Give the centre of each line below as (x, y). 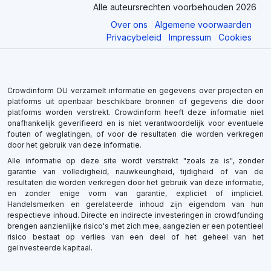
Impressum (190, 38)
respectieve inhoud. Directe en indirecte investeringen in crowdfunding (135, 215)
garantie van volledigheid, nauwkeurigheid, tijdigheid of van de (135, 172)
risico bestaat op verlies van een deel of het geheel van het (135, 237)
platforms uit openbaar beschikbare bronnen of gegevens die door (135, 102)
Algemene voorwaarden (203, 25)
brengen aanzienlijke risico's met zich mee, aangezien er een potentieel (135, 226)
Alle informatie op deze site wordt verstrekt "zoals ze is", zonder (135, 161)
